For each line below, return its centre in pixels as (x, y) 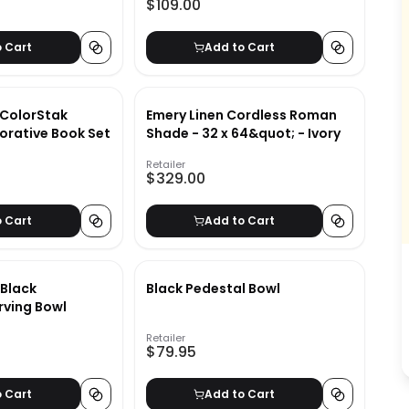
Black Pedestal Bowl (213, 289)
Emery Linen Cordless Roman (241, 115)
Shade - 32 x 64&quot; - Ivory (243, 134)
